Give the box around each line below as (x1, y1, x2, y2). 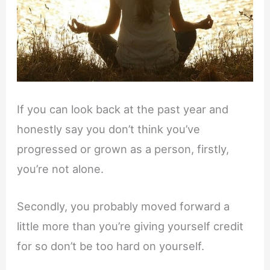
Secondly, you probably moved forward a (17, 199, 230, 213)
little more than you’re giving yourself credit (17, 219, 244, 233)
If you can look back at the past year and (17, 102, 229, 116)
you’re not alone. (17, 162, 104, 176)
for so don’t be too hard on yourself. (17, 239, 205, 253)
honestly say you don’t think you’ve (17, 122, 201, 136)
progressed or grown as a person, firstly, (17, 142, 230, 156)
